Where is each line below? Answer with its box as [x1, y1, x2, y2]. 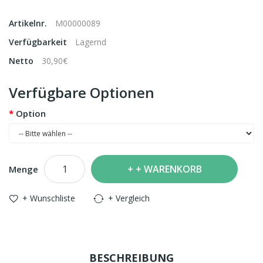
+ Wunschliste [22, 193, 75, 204]
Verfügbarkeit [9, 36, 69, 48]
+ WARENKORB [135, 163, 202, 176]
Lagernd [75, 36, 106, 48]
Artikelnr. [9, 18, 49, 29]
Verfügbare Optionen [9, 83, 154, 102]
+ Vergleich [108, 193, 150, 204]
